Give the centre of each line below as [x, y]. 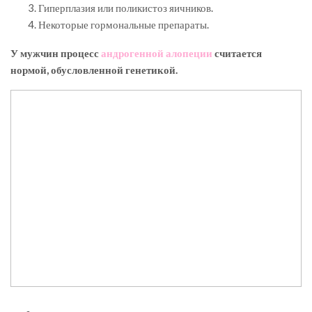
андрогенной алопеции [157, 53]
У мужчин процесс [56, 53]
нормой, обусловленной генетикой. [94, 70]
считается [237, 53]
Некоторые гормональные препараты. [124, 25]
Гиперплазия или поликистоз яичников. [126, 8]
